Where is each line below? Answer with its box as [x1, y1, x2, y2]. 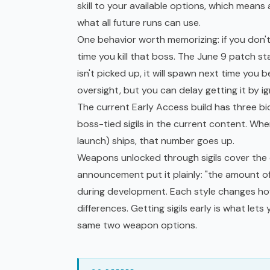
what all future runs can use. [77, 16, 201, 30]
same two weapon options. [77, 219, 197, 232]
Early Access [132, 101, 189, 114]
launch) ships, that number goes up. [77, 134, 234, 148]
